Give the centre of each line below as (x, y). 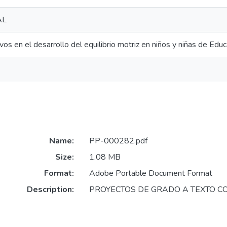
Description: (50, 190)
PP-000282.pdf (118, 141)
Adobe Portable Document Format (150, 174)
